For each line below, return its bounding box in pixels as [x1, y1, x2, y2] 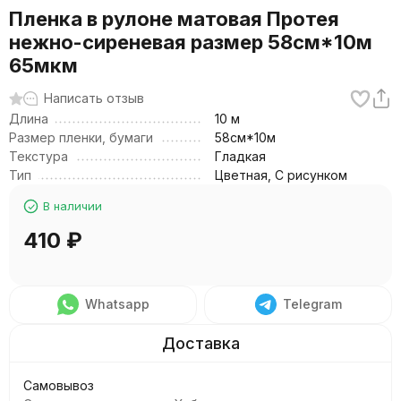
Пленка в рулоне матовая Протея [9, 7, 339, 30]
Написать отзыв [44, 90, 144, 106]
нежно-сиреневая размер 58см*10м [9, 30, 372, 54]
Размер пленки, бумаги [9, 130, 153, 145]
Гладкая [215, 149, 266, 164]
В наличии [43, 199, 102, 213]
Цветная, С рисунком [215, 167, 347, 183]
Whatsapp [84, 296, 149, 311]
